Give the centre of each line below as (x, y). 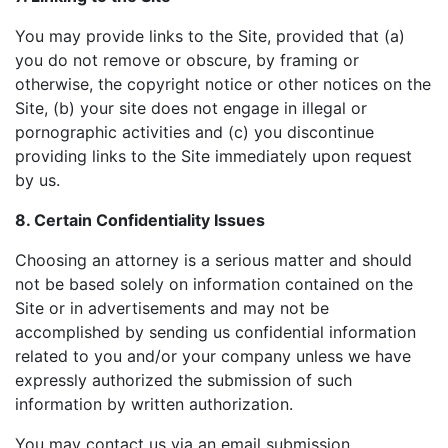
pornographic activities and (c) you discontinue (194, 132)
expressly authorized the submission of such (183, 380)
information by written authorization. (154, 404)
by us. (37, 180)
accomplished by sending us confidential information (215, 332)
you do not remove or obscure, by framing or (187, 60)
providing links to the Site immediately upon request (213, 156)
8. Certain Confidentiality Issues (140, 220)
